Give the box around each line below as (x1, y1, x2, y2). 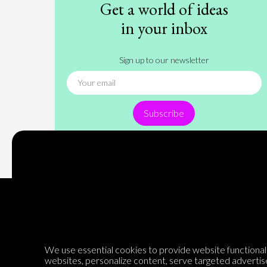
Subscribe (144, 107, 185, 119)
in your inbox (120, 17, 207, 39)
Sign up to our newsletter (119, 55, 209, 65)
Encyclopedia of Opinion (21, 241, 138, 256)
